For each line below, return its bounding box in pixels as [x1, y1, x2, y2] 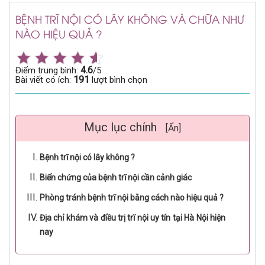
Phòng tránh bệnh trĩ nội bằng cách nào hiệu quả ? [40, 192, 224, 202]
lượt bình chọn [89, 74, 147, 85]
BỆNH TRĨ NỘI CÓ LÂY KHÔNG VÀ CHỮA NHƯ [15, 11, 244, 26]
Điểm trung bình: [15, 64, 80, 76]
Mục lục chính [84, 119, 160, 134]
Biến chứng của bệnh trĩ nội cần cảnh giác [40, 172, 193, 182]
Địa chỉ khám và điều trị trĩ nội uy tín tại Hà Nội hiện [40, 212, 225, 222]
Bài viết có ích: [15, 74, 73, 85]
